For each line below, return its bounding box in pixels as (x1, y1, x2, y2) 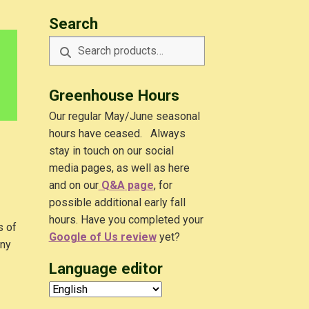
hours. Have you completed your (48, 213, 203, 227)
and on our (48, 179, 99, 192)
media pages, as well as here (48, 161, 190, 175)
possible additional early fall (48, 196, 186, 210)
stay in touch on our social (48, 144, 174, 158)
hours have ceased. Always (48, 127, 186, 141)
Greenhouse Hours (48, 86, 179, 105)
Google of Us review (48, 230, 157, 244)
